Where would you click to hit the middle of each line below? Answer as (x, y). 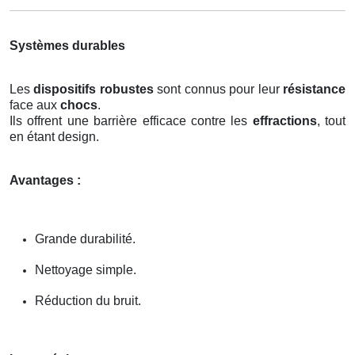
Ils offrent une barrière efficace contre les (131, 120)
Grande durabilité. (85, 239)
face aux (35, 105)
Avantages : (45, 180)
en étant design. (54, 136)
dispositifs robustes (94, 89)
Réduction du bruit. (88, 300)
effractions (284, 120)
